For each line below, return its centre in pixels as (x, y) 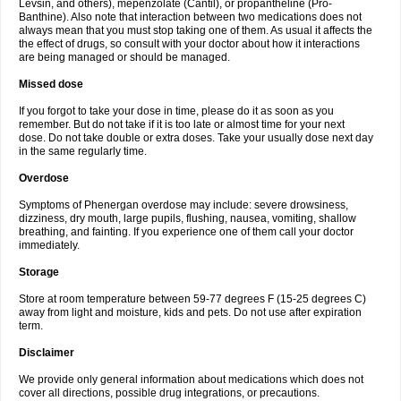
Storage (39, 272)
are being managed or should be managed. (124, 57)
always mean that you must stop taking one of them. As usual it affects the (196, 30)
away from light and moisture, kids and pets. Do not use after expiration (190, 312)
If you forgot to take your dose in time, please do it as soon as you (176, 111)
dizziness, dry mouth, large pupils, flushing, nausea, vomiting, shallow (188, 218)
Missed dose (51, 84)
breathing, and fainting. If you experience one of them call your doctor (186, 232)
